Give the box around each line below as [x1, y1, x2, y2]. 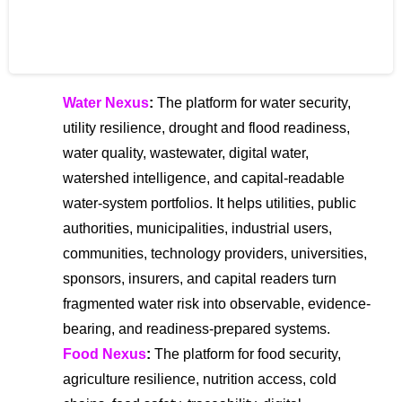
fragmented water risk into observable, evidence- [63, 295, 371, 311]
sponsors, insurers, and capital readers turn [63, 270, 336, 286]
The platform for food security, [151, 345, 341, 362]
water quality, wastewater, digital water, [63, 144, 309, 161]
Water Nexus [63, 94, 149, 110]
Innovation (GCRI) [36, 33, 189, 54]
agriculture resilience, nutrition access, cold [63, 371, 336, 387]
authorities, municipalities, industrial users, [63, 220, 332, 236]
